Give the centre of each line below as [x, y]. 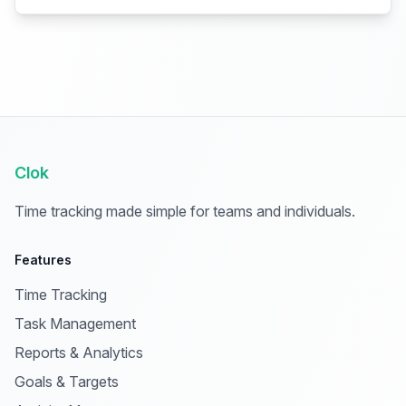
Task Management [75, 324]
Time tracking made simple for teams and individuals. [185, 211]
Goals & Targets [67, 382]
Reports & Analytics [79, 353]
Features [43, 260]
